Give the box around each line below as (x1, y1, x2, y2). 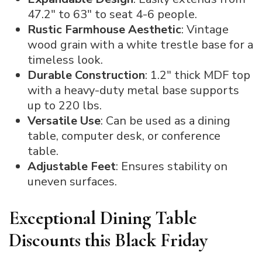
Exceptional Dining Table (9, 206, 196, 229)
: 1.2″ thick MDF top (145, 67, 250, 83)
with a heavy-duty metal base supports (27, 82, 239, 98)
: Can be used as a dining (101, 112, 230, 129)
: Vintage (181, 21, 229, 37)
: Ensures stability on (116, 158, 227, 174)
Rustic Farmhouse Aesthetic (27, 21, 181, 37)
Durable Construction (27, 67, 145, 83)
